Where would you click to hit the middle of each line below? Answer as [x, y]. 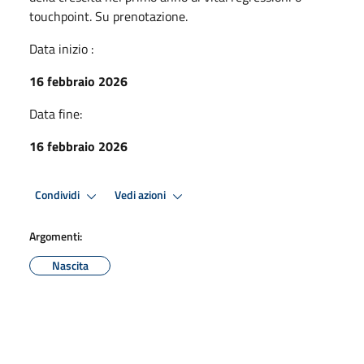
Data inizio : [61, 48]
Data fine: [56, 113]
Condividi [58, 195]
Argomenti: [56, 236]
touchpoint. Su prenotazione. [108, 16]
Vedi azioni [141, 195]
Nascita [70, 265]
